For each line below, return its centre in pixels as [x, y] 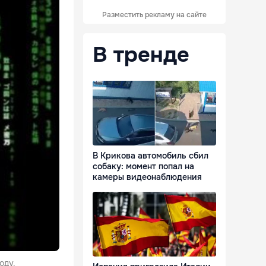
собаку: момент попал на [143, 167]
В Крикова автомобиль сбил [151, 156]
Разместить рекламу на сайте [154, 15]
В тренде [141, 55]
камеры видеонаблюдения [147, 177]
